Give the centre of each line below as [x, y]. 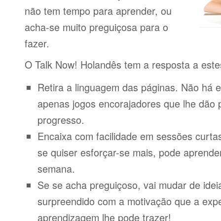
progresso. [61, 120]
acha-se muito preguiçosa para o [96, 27]
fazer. [37, 43]
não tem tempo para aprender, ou [98, 11]
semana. [56, 168]
